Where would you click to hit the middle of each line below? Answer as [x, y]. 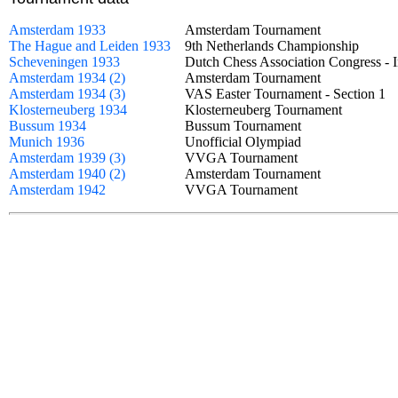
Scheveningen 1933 [64, 62]
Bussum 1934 [48, 126]
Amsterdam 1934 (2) [67, 78]
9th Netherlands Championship [279, 46]
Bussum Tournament [250, 126]
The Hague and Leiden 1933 [90, 46]
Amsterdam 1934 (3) [67, 94]
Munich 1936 [47, 142]
